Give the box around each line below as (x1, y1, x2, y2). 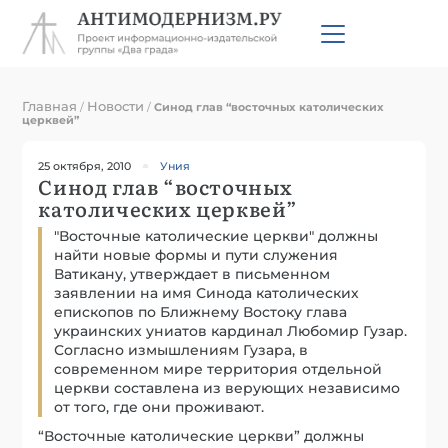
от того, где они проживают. (54, 397, 265, 416)
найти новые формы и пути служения (54, 245, 339, 264)
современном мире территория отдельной (54, 359, 383, 378)
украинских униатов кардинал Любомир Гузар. (54, 321, 408, 340)
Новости (87, 97, 145, 114)
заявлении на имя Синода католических (54, 283, 360, 302)
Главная (22, 97, 78, 114)
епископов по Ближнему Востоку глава (54, 302, 348, 321)
